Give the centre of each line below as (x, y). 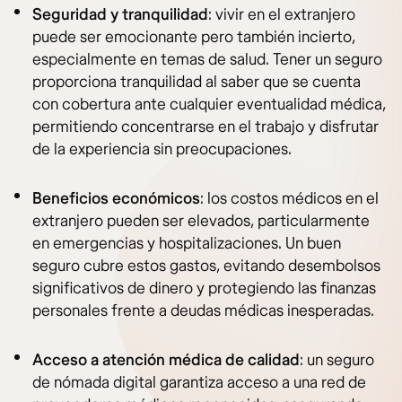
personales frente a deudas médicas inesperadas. (203, 311)
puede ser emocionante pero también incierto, (194, 38)
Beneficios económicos (116, 199)
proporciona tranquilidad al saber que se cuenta (197, 83)
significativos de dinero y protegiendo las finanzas (204, 289)
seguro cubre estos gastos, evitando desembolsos (206, 267)
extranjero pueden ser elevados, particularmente (201, 222)
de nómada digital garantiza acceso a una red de (199, 383)
